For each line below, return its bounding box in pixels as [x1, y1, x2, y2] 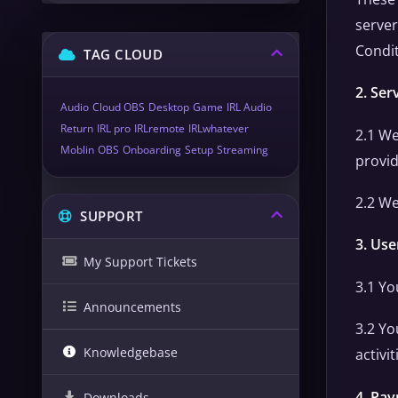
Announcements [84, 298, 181, 315]
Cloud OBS [92, 99, 145, 115]
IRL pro [97, 121, 131, 136]
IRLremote [134, 121, 185, 136]
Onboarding [123, 142, 181, 157]
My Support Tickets [84, 252, 197, 270]
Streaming [217, 142, 268, 157]
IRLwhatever [188, 121, 249, 136]
